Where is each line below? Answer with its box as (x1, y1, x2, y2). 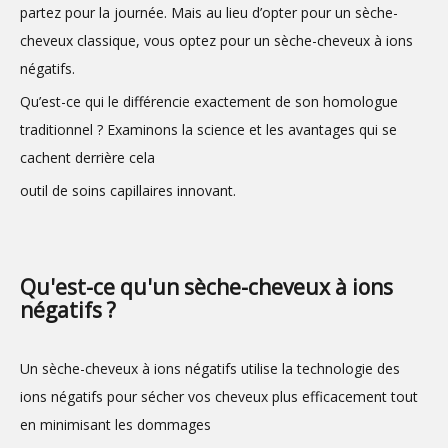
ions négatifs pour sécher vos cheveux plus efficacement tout (20, 387, 418, 406)
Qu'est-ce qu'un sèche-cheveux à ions (20, 273, 393, 301)
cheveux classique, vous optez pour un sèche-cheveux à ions (20, 31, 413, 50)
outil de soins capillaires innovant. (20, 181, 236, 200)
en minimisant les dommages (20, 415, 211, 434)
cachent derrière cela (20, 148, 155, 167)
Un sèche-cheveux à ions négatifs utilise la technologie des (20, 359, 400, 378)
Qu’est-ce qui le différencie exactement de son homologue (20, 92, 398, 111)
